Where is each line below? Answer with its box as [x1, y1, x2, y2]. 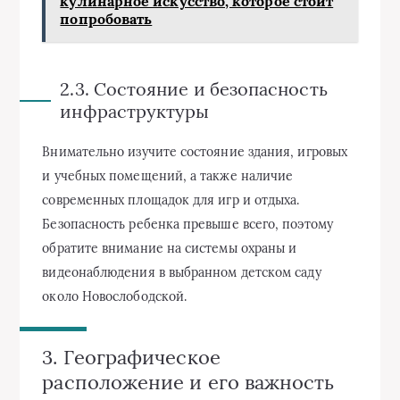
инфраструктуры [60, 99, 210, 122]
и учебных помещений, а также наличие [42, 167, 294, 184]
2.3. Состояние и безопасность [60, 77, 328, 100]
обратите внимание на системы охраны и [42, 239, 297, 256]
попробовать [60, 9, 153, 28]
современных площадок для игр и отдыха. [42, 191, 300, 208]
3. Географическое [42, 344, 221, 370]
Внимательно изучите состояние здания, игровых [42, 143, 348, 160]
